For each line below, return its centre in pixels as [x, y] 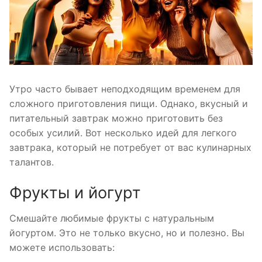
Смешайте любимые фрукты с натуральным [112, 218]
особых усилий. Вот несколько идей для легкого [123, 133]
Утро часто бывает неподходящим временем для [125, 89]
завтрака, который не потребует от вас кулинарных [130, 148]
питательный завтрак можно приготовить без [116, 118]
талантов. [32, 162]
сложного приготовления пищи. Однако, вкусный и [129, 104]
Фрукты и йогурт [75, 193]
